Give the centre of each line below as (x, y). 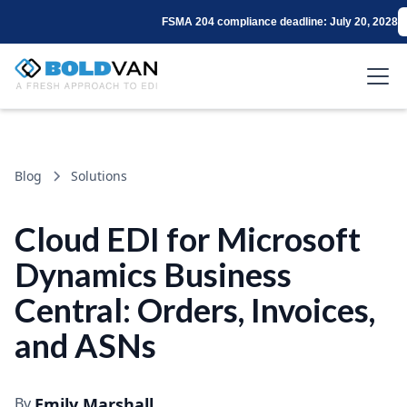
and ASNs (85, 345)
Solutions (99, 176)
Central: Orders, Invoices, (195, 310)
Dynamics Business (153, 274)
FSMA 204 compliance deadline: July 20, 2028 (280, 22)
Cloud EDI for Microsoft (188, 239)
